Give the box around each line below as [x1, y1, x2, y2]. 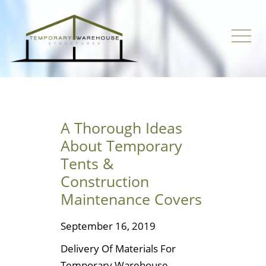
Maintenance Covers [61, 189, 202, 209]
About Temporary [61, 135, 182, 156]
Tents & [61, 153, 113, 173]
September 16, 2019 [61, 218, 156, 233]
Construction [61, 171, 149, 191]
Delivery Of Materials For [61, 241, 176, 255]
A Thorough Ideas [61, 118, 182, 138]
